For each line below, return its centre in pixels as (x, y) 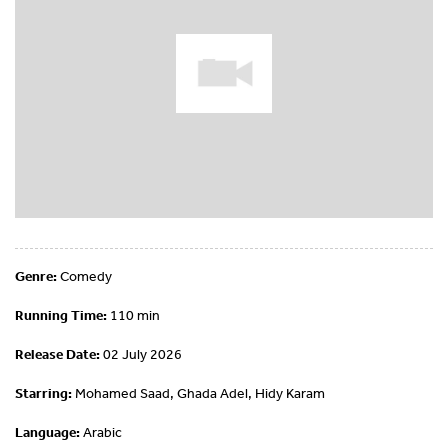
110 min (133, 315)
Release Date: (57, 354)
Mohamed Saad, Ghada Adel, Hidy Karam (198, 393)
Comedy (84, 276)
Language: (47, 432)
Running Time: (61, 315)
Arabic (101, 432)
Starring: (43, 393)
